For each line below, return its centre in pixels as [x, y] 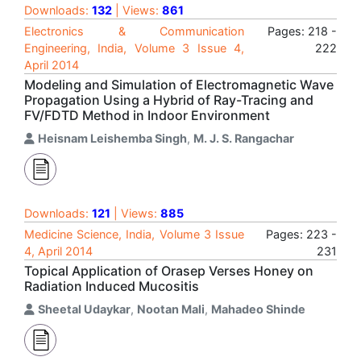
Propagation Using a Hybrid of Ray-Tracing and [169, 100]
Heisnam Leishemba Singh [112, 138]
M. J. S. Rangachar [244, 138]
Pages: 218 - [302, 31]
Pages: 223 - [301, 234]
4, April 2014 [58, 251]
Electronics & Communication [134, 31]
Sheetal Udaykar [84, 309]
